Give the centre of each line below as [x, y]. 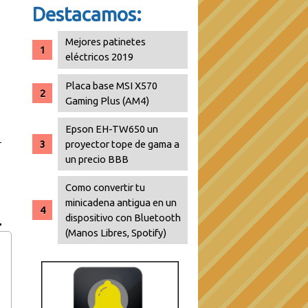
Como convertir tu [106, 187]
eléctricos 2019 [100, 57]
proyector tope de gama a [123, 144]
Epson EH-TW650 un [112, 129]
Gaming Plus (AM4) [108, 100]
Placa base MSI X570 [112, 85]
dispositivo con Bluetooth [123, 217]
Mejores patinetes [106, 42]
